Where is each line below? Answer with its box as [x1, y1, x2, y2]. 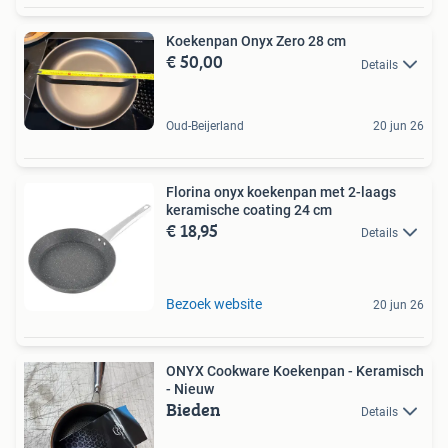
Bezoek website [166, 296, 262, 312]
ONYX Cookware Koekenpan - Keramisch [166, 363, 424, 379]
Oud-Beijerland [166, 119, 244, 133]
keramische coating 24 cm [166, 202, 332, 218]
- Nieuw [166, 381, 214, 397]
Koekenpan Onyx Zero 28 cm [166, 33, 346, 50]
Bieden [166, 396, 221, 423]
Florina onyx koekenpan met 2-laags [166, 184, 396, 200]
